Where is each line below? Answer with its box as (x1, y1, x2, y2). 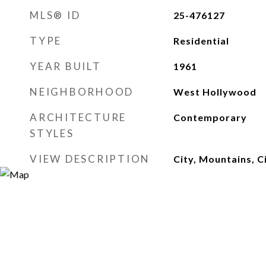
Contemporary (173, 112, 247, 123)
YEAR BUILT (30, 60, 102, 72)
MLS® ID (30, 9, 81, 21)
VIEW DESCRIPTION (30, 153, 150, 165)
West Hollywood (173, 86, 256, 97)
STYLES (30, 127, 74, 140)
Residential (173, 35, 229, 46)
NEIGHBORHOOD (30, 85, 134, 98)
